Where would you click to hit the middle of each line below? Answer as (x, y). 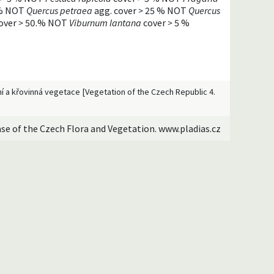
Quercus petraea (59, 10)
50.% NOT (46, 22)
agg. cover (115, 10)
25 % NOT (166, 10)
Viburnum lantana (105, 22)
